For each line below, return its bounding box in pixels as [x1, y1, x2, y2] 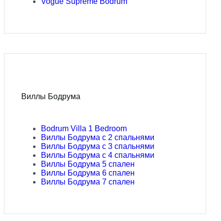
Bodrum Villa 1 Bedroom [41, 124, 127, 133]
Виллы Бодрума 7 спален [41, 177, 135, 186]
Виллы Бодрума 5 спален [41, 159, 135, 168]
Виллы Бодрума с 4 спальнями [41, 150, 154, 159]
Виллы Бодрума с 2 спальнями [41, 133, 154, 142]
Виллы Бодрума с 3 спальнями [41, 142, 154, 150]
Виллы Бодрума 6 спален [41, 168, 135, 177]
